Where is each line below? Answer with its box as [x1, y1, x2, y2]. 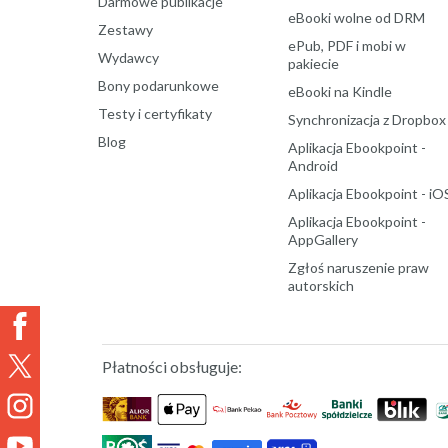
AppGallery [288, 230, 358, 248]
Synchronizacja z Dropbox [288, 110, 446, 128]
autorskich [288, 276, 354, 294]
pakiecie [288, 54, 339, 72]
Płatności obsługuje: [102, 356, 242, 376]
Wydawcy [98, 48, 159, 66]
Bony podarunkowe [98, 76, 219, 94]
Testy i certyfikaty [98, 104, 212, 122]
